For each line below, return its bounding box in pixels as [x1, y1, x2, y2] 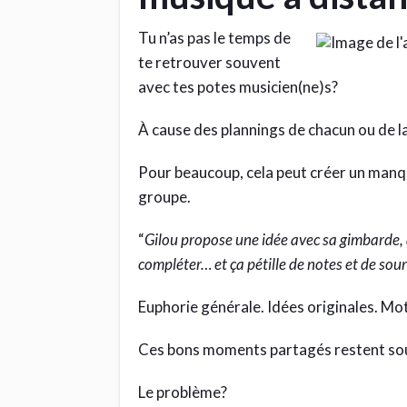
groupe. [138, 186, 191, 206]
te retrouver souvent [138, 52, 281, 72]
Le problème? [138, 382, 227, 402]
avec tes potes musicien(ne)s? [138, 76, 338, 96]
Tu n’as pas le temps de [138, 27, 291, 47]
